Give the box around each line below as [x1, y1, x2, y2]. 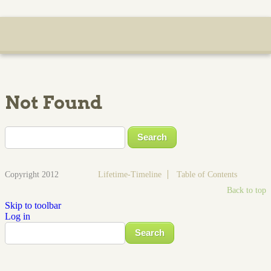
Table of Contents [177, 169, 237, 179]
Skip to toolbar [5, 200, 61, 211]
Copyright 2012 [5, 169, 59, 179]
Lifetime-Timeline [98, 169, 162, 179]
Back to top [227, 186, 266, 195]
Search [125, 221, 151, 232]
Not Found [5, 91, 102, 113]
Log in [5, 211, 30, 221]
